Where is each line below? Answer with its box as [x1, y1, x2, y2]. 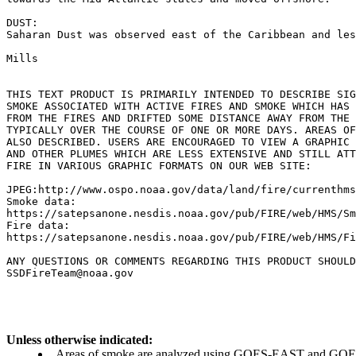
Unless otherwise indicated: [6, 333, 153, 346]
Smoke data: [6, 195, 76, 207]
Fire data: [6, 219, 70, 231]
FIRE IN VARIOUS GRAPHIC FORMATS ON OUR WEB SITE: [6, 160, 311, 172]
